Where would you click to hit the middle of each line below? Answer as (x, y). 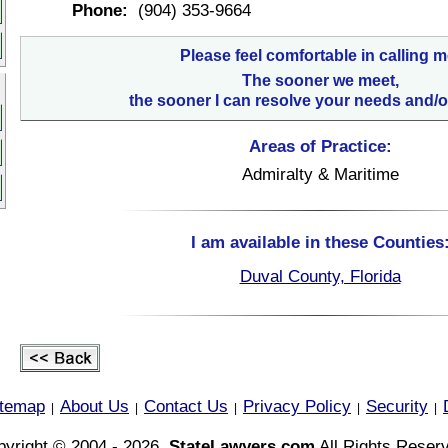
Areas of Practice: (320, 146)
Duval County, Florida (320, 276)
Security (397, 406)
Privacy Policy (297, 406)
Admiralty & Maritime (320, 174)
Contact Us (186, 406)
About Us (94, 406)
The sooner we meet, (320, 80)
